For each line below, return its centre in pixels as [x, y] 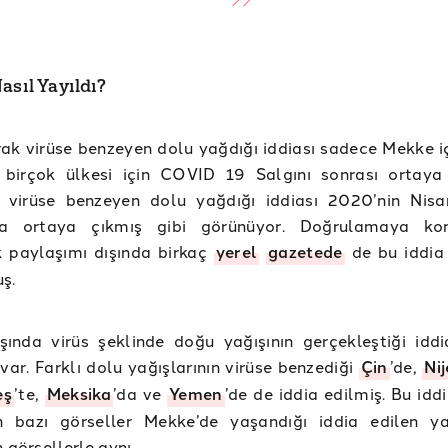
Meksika [79, 394]
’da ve [140, 393]
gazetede [305, 252]
